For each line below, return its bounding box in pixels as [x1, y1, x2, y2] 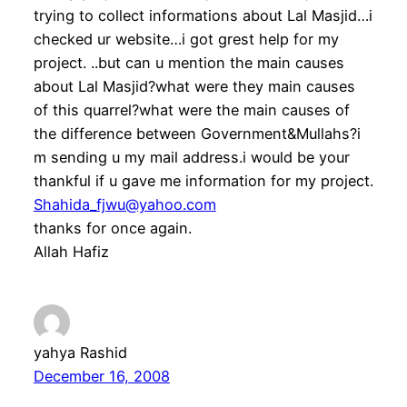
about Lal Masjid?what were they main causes [33, 76, 355, 95]
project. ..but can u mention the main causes [33, 53, 344, 72]
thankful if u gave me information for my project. [33, 171, 373, 190]
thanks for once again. [33, 218, 192, 237]
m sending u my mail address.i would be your [33, 147, 350, 166]
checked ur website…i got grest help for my [33, 29, 339, 48]
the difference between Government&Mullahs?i [33, 124, 361, 143]
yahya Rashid [33, 342, 127, 362]
